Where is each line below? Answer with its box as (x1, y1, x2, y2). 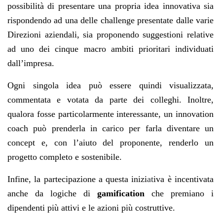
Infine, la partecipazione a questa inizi (7, 174, 147, 184)
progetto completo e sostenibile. (7, 151, 127, 162)
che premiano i (151, 188, 214, 198)
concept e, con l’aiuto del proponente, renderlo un (7, 137, 214, 147)
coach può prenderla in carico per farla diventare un (7, 123, 214, 133)
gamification (97, 188, 151, 198)
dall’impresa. (7, 58, 54, 68)
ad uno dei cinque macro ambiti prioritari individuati (7, 43, 214, 54)
